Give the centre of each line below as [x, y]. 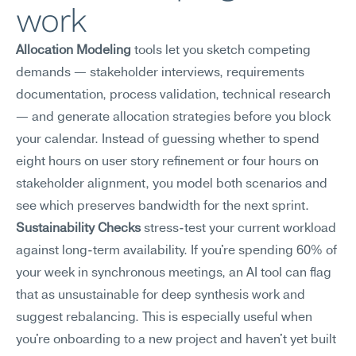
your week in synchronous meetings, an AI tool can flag [174, 273]
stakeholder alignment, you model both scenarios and [172, 184]
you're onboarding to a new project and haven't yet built [176, 340]
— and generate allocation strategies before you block [173, 118]
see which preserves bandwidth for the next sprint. [163, 207]
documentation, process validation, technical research [173, 95]
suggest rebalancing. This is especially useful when [164, 318]
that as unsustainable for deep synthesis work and [161, 296]
